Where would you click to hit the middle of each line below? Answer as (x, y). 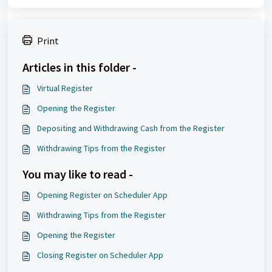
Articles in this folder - (80, 67)
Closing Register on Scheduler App (100, 255)
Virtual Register (65, 88)
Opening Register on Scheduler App (102, 195)
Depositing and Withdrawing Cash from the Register (131, 128)
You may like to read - (78, 174)
